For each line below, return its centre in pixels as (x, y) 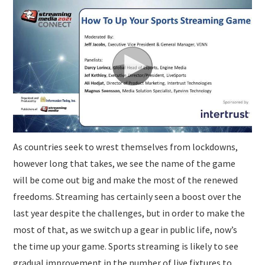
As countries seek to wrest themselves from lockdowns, (126, 146)
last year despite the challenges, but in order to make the (129, 213)
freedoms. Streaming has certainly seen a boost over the (127, 196)
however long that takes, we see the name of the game (125, 163)
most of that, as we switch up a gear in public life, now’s (125, 229)
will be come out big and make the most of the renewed (126, 180)
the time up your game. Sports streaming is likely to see (126, 246)
